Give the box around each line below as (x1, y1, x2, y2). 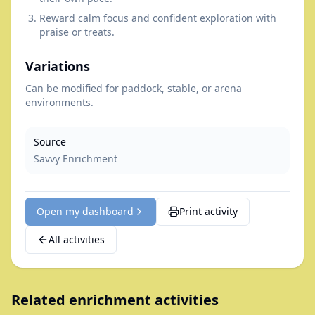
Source (34, 135, 66, 148)
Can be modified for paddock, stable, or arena (25, 82, 242, 95)
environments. (25, 96, 94, 109)
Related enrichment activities (11, 290, 219, 309)
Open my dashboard (37, 205, 134, 218)
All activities (49, 233, 105, 246)
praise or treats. (39, 25, 115, 39)
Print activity (179, 205, 238, 218)
